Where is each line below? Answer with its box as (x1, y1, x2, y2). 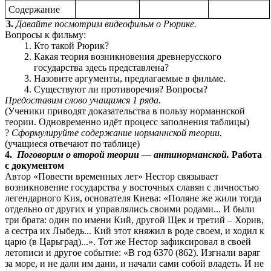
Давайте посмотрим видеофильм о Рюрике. (16, 19, 197, 30)
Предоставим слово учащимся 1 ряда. (5, 95, 161, 106)
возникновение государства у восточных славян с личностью (5, 182, 259, 193)
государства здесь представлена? (34, 62, 169, 73)
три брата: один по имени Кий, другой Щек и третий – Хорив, (5, 215, 264, 226)
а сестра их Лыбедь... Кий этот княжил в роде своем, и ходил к (5, 226, 264, 237)
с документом (5, 160, 64, 171)
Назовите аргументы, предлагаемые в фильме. (34, 73, 226, 84)
